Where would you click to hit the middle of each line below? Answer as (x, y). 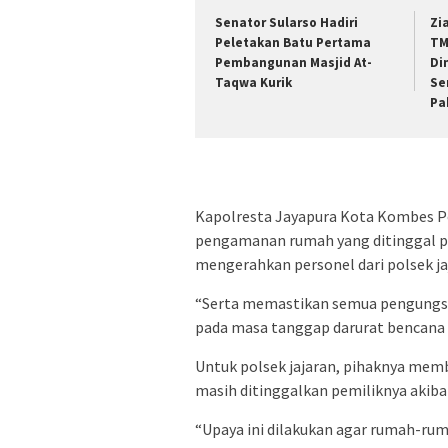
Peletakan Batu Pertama (293, 43)
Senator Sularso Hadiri (286, 23)
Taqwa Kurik (253, 83)
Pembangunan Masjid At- (293, 63)
